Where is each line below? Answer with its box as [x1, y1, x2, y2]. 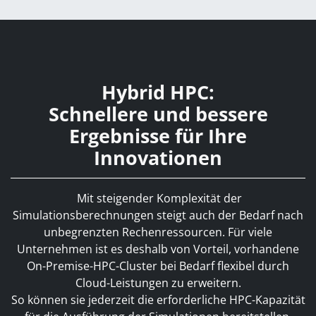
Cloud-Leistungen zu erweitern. [75, 275, 241, 291]
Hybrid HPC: [102, 80, 214, 105]
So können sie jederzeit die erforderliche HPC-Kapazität [11, 292, 305, 308]
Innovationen [94, 145, 222, 171]
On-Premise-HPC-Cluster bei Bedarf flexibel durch [27, 258, 289, 274]
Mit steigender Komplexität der [74, 190, 242, 206]
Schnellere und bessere [48, 102, 268, 127]
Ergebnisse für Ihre [69, 123, 247, 149]
